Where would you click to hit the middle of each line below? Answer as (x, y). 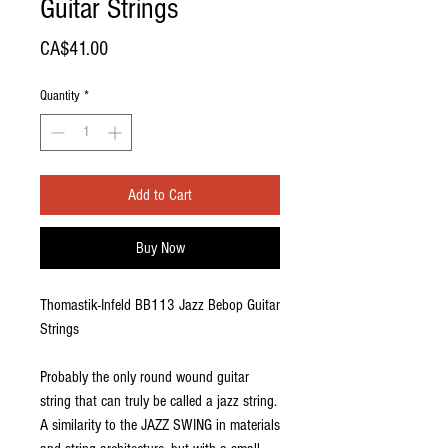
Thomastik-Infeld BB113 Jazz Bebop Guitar (160, 305)
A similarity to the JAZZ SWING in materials (160, 425)
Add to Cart (160, 195)
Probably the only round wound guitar (144, 377)
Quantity (60, 96)
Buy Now (160, 248)
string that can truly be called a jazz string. (158, 401)
